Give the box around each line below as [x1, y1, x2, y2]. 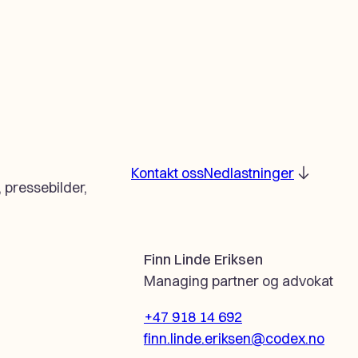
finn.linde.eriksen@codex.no [144, 328, 324, 348]
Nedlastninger [204, 163, 294, 182]
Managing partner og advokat [144, 271, 333, 290]
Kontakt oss [131, 163, 204, 182]
